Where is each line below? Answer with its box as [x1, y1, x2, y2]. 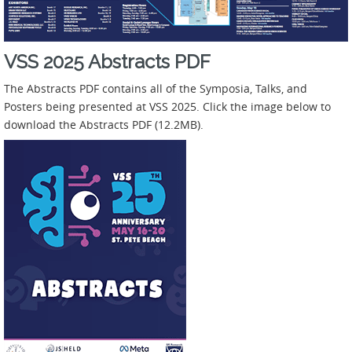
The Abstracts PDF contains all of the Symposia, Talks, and [4, 80, 307, 96]
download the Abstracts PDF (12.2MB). [4, 116, 203, 132]
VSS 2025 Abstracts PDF [4, 49, 211, 73]
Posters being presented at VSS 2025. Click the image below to [4, 98, 331, 114]
